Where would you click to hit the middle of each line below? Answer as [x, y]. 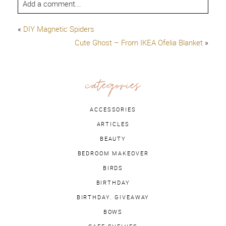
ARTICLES [113, 124]
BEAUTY [113, 139]
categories [113, 87]
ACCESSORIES [113, 110]
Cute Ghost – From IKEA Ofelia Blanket [139, 42]
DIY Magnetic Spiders [59, 29]
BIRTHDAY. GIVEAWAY [113, 197]
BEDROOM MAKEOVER [113, 154]
